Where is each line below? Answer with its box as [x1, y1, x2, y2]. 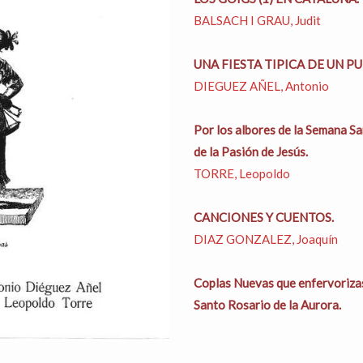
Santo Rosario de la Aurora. [194, 297, 341, 312]
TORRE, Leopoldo [194, 166, 290, 181]
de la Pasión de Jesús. [194, 144, 308, 159]
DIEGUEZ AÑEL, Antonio [194, 79, 329, 93]
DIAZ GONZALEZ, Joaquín [194, 232, 338, 246]
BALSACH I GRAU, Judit [194, 13, 321, 28]
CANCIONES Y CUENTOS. [194, 210, 334, 224]
